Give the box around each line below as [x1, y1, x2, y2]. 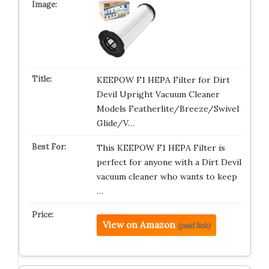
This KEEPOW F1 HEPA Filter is [96, 142, 225, 153]
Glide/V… [96, 118, 134, 128]
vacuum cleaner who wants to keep [96, 171, 237, 182]
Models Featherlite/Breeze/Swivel [96, 103, 239, 114]
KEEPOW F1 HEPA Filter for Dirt [96, 74, 230, 85]
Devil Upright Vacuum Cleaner [96, 89, 220, 100]
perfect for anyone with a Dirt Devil [96, 157, 241, 168]
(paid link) [177, 221, 210, 230]
